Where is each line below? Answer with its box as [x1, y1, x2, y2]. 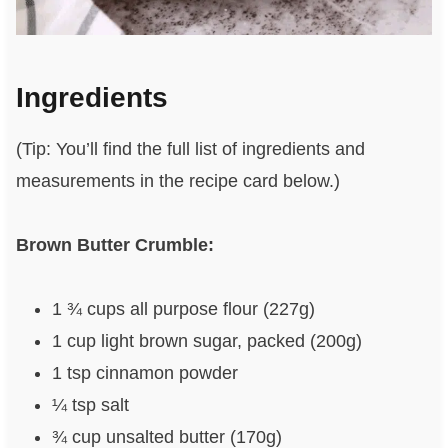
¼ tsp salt [51, 395, 129, 416]
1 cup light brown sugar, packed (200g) [51, 331, 362, 352]
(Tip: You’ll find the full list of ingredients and [15, 139, 365, 160]
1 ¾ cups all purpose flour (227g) [51, 299, 315, 320]
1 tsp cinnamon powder [51, 363, 238, 384]
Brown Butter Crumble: [15, 235, 214, 256]
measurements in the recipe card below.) [15, 171, 340, 192]
